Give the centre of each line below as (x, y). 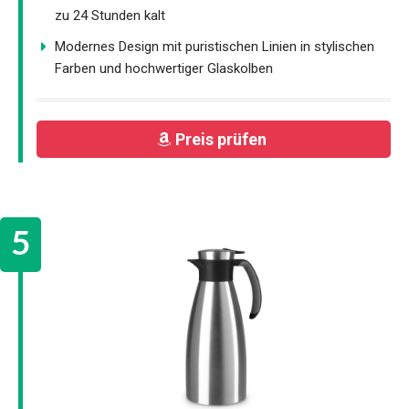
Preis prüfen (222, 139)
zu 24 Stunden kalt (110, 16)
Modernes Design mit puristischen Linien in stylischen (215, 47)
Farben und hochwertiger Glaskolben (164, 69)
